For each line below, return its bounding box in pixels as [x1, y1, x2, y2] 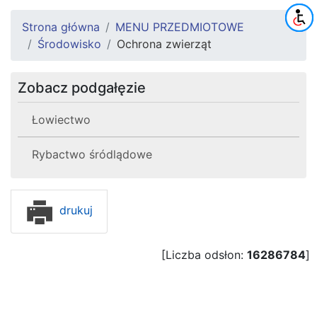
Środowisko [38, 36, 101, 51]
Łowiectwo [32, 112, 91, 127]
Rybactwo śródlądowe [32, 146, 152, 161]
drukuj [56, 203, 93, 218]
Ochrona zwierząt [117, 36, 212, 51]
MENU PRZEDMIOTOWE [115, 19, 244, 34]
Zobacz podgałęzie [18, 79, 146, 96]
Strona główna [22, 19, 100, 34]
